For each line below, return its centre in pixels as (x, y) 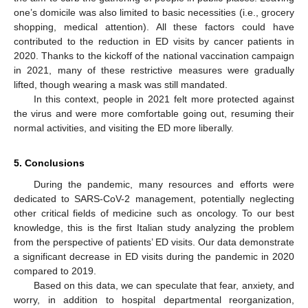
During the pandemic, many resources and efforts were (164, 185)
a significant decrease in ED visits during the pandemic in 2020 (154, 257)
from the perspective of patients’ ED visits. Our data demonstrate (154, 242)
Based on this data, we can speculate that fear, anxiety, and (164, 286)
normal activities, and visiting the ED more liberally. (124, 128)
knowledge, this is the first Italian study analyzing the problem (154, 228)
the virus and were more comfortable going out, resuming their (154, 114)
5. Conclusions (49, 163)
